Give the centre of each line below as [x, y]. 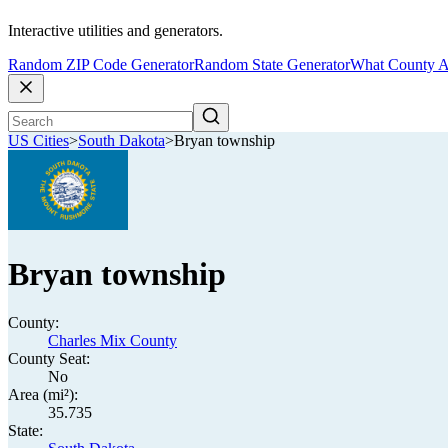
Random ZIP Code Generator [101, 65]
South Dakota [121, 141]
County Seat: [49, 358]
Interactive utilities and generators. [115, 31]
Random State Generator [272, 65]
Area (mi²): [43, 394]
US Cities [38, 141]
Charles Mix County [112, 340]
